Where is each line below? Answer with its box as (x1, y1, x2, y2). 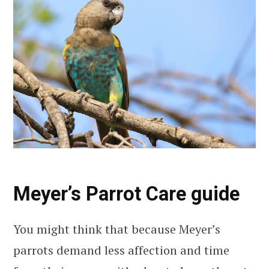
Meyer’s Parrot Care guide (13, 183, 240, 206)
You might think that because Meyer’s (13, 220, 220, 237)
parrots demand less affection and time (13, 241, 229, 258)
